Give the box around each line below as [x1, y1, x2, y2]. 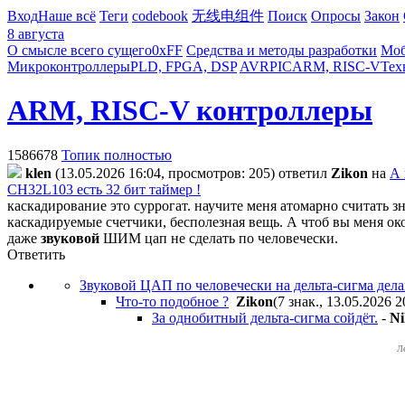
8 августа [7, 26, 64, 42]
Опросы [311, 8, 361, 24]
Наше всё [38, 8, 96, 24]
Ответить [7, 246, 65, 262]
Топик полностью [61, 146, 172, 163]
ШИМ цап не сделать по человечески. [99, 230, 338, 246]
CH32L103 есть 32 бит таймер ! [7, 181, 201, 197]
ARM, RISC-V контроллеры [7, 94, 372, 127]
